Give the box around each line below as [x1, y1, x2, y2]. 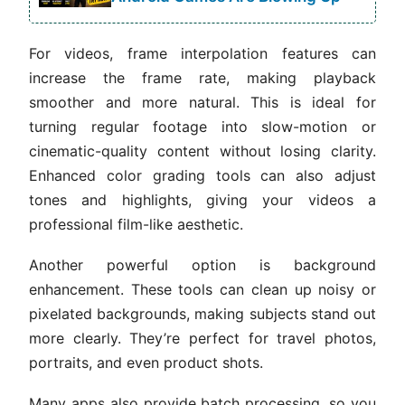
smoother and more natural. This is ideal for [29, 92, 376, 111]
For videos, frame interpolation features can [29, 43, 376, 62]
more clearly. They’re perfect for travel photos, [29, 328, 376, 347]
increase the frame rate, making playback [29, 68, 376, 87]
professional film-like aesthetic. [29, 214, 243, 233]
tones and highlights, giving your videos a [29, 190, 376, 209]
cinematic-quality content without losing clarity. [29, 141, 376, 160]
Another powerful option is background [29, 255, 376, 274]
